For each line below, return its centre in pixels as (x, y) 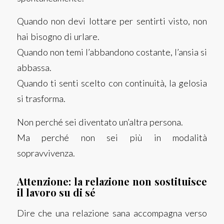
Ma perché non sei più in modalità (112, 137)
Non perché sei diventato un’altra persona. (100, 122)
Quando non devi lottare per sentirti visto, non (112, 21)
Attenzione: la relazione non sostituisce (112, 181)
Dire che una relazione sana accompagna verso (112, 213)
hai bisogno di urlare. (58, 37)
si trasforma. (41, 99)
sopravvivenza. (46, 153)
